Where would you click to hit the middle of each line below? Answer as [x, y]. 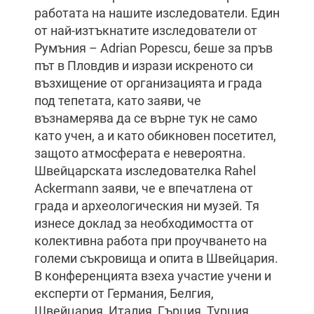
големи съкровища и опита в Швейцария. [156, 258]
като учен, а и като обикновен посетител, [155, 136]
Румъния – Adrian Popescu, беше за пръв [153, 48]
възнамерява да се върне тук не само [146, 118]
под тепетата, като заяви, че [118, 101]
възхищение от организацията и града [148, 83]
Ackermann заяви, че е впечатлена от [144, 188]
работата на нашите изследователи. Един [157, 13]
